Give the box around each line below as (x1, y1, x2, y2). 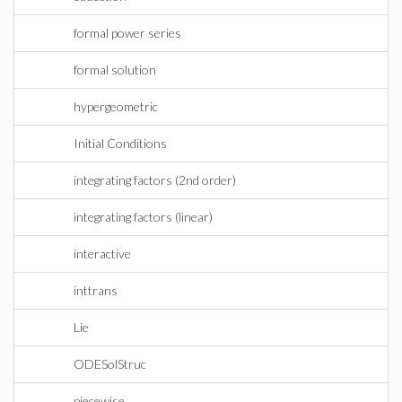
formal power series (74, 25, 181, 40)
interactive (74, 246, 131, 261)
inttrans (74, 283, 118, 298)
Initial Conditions (74, 135, 167, 151)
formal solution (74, 62, 156, 77)
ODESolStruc (74, 356, 146, 371)
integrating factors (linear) (74, 209, 213, 224)
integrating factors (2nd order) (74, 172, 236, 188)
